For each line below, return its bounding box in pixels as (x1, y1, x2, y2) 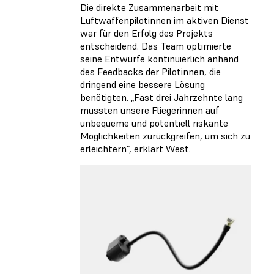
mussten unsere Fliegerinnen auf (80, 104, 219, 117)
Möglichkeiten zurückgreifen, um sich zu (80, 130, 250, 143)
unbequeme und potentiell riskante (80, 117, 228, 130)
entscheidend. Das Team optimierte (80, 40, 231, 53)
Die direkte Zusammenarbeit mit (80, 1, 218, 14)
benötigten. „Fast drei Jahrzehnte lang (80, 91, 243, 104)
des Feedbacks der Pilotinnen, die (80, 65, 221, 78)
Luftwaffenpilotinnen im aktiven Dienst (80, 14, 249, 27)
